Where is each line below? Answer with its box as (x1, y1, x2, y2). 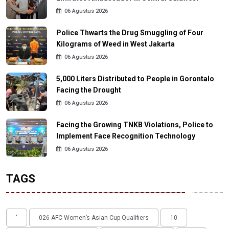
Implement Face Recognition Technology (56, 132, 195, 141)
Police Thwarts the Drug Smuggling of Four (56, 29, 203, 37)
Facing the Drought (56, 86, 121, 95)
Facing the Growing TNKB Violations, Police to (56, 121, 213, 129)
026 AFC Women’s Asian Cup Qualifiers (39, 214, 149, 221)
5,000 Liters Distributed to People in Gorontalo (56, 75, 214, 83)
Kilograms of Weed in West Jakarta (56, 40, 175, 49)
